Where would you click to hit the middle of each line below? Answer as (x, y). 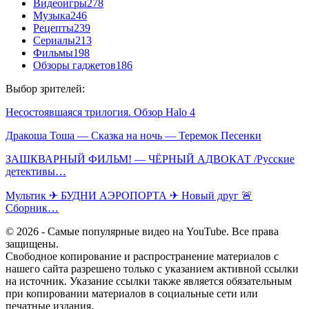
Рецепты (53, 28)
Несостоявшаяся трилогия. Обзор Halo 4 (100, 112)
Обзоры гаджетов (74, 65)
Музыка (52, 15)
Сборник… (32, 208)
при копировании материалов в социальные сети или (132, 293)
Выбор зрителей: (45, 88)
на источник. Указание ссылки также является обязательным (149, 281)
